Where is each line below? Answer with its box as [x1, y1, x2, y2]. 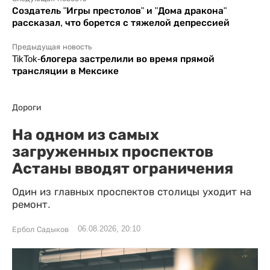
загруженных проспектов [12, 142, 213, 161]
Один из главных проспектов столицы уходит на [12, 186, 251, 198]
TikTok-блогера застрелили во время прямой [12, 54, 215, 64]
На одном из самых [12, 125, 159, 144]
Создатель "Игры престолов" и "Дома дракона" [12, 5, 227, 16]
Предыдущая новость [12, 43, 92, 52]
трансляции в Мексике [12, 66, 119, 77]
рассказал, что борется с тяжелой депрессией [12, 17, 230, 28]
